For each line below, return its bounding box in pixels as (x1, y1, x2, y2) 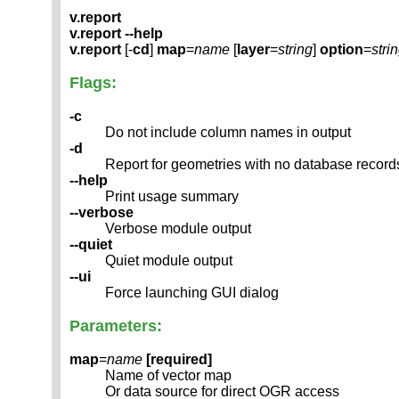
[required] (146, 352, 212, 368)
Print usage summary (105, 189, 239, 205)
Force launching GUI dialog (105, 285, 279, 301)
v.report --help (69, 26, 163, 42)
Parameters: (69, 317, 162, 336)
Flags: (69, 74, 117, 93)
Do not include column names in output (105, 125, 351, 141)
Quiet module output (105, 253, 232, 269)
